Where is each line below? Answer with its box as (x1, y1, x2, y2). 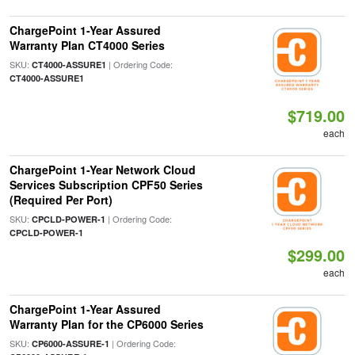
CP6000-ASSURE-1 (31, 338, 109, 349)
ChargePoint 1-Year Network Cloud (9, 162, 196, 177)
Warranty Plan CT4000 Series (9, 37, 165, 53)
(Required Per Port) (9, 192, 113, 208)
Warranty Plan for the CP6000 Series (9, 316, 204, 332)
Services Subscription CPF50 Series (9, 177, 203, 193)
